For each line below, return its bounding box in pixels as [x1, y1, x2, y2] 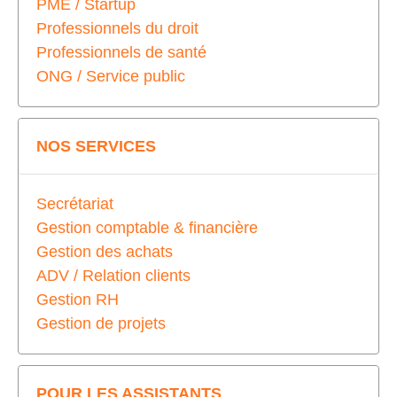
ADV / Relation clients [36, 267, 191, 284]
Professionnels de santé [36, 43, 206, 61]
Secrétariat [36, 195, 113, 213]
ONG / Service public [36, 67, 185, 85]
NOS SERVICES [36, 137, 156, 155]
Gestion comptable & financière [36, 219, 258, 237]
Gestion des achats [36, 243, 173, 261]
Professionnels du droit [36, 19, 198, 37]
